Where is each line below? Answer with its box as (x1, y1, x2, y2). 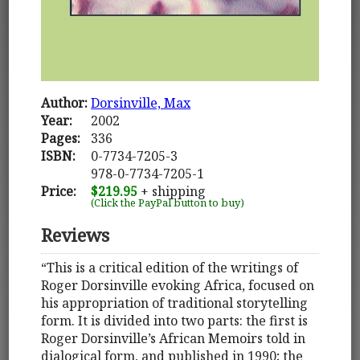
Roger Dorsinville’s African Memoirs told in (41, 329, 306, 348)
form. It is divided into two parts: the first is (41, 312, 309, 330)
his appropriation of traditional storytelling (41, 294, 309, 313)
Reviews (41, 222, 110, 247)
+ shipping (137, 182, 207, 200)
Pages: (41, 129, 81, 147)
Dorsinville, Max (91, 93, 191, 112)
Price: (41, 182, 77, 200)
